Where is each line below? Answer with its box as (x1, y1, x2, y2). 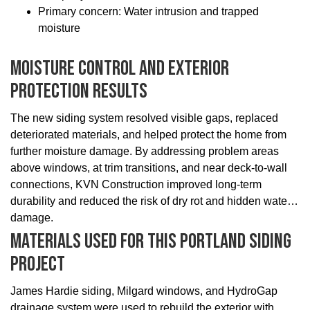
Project (10, 252, 65, 277)
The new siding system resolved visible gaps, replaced (10, 112, 278, 125)
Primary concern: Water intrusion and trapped (38, 6, 259, 18)
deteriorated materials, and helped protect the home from (10, 129, 286, 141)
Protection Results (10, 79, 147, 104)
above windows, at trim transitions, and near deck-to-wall (10, 162, 287, 174)
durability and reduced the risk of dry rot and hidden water (10, 195, 291, 208)
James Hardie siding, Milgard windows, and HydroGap (10, 285, 277, 298)
